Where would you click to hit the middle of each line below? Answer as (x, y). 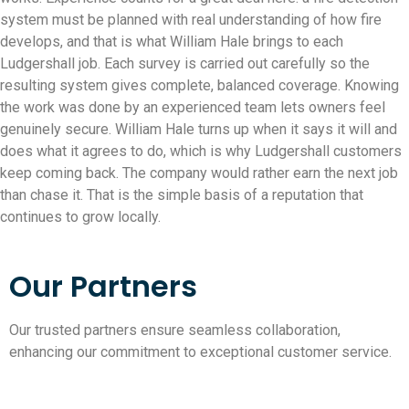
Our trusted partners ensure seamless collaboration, (175, 330)
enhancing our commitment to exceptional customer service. (200, 352)
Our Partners (103, 287)
